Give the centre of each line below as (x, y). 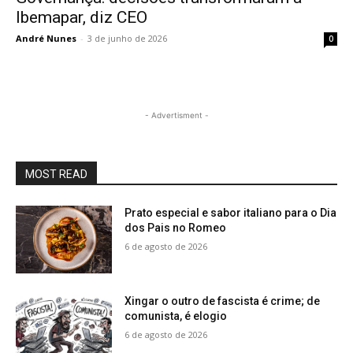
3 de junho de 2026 (127, 39)
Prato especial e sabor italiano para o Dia (231, 213)
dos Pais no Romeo (176, 228)
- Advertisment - (176, 115)
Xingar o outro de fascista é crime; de (223, 301)
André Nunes (46, 39)
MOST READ (56, 175)
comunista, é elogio (176, 316)
